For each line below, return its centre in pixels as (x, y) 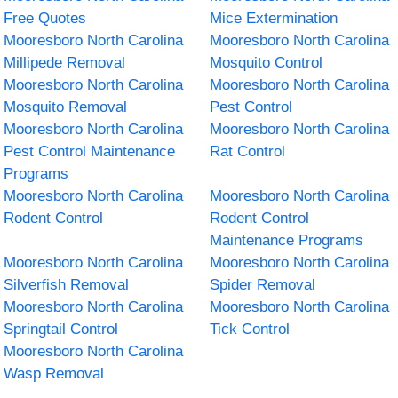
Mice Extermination (274, 18)
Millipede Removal (65, 62)
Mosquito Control (266, 62)
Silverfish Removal (67, 284)
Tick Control (250, 329)
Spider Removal (263, 284)
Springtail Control (61, 329)
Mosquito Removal (66, 107)
